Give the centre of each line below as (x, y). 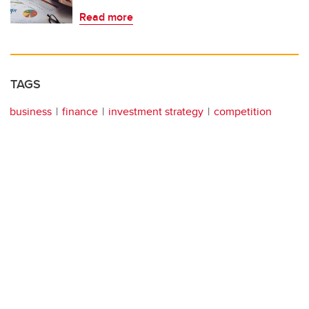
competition (243, 111)
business (31, 111)
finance (80, 111)
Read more (106, 17)
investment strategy (156, 111)
